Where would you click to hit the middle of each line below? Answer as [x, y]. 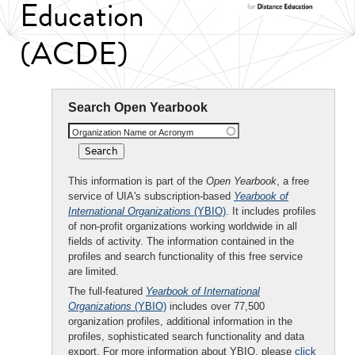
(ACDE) [74, 53]
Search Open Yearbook [138, 107]
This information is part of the [137, 181]
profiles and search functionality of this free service [185, 256]
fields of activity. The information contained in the [181, 241]
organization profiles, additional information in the [180, 321]
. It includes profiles [271, 211]
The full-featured [107, 291]
